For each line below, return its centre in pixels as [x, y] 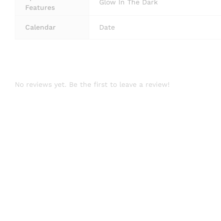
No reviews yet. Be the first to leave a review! [92, 84]
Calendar [40, 27]
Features [40, 7]
